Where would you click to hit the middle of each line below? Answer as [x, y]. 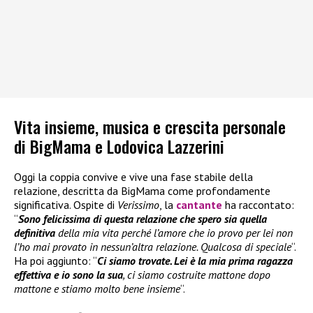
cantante [201, 204]
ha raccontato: [260, 204]
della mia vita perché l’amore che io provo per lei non [174, 232]
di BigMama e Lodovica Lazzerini [119, 146]
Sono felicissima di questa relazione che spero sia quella [143, 218]
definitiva [35, 232]
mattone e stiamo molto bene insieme [97, 288]
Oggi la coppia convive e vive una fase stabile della [133, 176]
